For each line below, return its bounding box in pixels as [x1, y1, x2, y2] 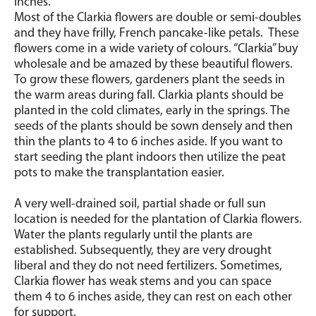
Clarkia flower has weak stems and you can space [14, 275, 272, 288]
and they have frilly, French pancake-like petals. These [14, 27, 299, 40]
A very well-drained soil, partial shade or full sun [14, 197, 266, 211]
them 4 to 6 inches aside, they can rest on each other [14, 291, 292, 304]
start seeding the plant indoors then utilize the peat [14, 151, 286, 164]
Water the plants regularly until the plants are [14, 229, 253, 242]
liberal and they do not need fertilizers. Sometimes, [14, 260, 282, 273]
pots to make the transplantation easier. [14, 166, 224, 180]
